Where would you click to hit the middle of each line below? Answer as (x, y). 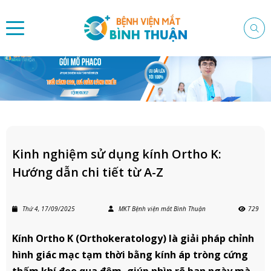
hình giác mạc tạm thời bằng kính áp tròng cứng (130, 255)
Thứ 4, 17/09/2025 (48, 209)
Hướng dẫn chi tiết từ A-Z (88, 172)
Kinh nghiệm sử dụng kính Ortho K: (117, 154)
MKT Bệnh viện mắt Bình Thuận (161, 209)
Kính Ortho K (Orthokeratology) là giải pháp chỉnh (133, 239)
